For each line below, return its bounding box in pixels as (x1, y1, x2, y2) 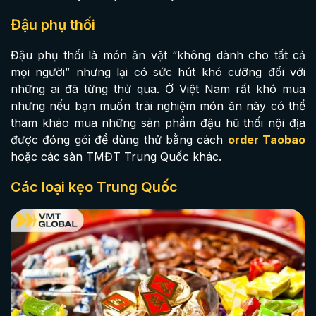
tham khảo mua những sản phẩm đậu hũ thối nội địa (11, 115, 305, 130)
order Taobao (227, 132, 306, 147)
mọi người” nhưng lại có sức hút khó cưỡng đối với (11, 64, 305, 79)
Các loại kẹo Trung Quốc (11, 178, 178, 195)
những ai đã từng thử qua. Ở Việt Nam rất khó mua (11, 81, 305, 96)
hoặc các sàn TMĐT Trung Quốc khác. (11, 149, 221, 164)
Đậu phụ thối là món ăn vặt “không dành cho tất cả (11, 47, 305, 62)
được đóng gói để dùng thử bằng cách (11, 132, 228, 147)
